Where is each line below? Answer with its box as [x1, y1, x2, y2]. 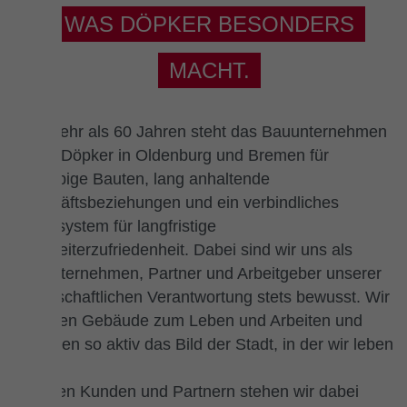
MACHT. [168, 57, 250, 83]
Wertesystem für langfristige [14, 217, 216, 236]
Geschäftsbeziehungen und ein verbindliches [14, 194, 339, 213]
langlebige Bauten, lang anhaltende [14, 170, 270, 189]
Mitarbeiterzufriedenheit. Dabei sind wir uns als [14, 241, 352, 260]
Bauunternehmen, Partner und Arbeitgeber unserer [14, 264, 382, 283]
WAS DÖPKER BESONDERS [64, 11, 354, 36]
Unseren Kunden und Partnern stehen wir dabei [14, 382, 359, 402]
